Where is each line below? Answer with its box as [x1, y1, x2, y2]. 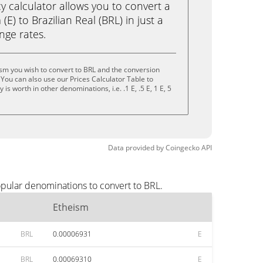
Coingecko [166, 143, 200, 153]
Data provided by [108, 143, 164, 153]
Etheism [53, 201, 89, 214]
